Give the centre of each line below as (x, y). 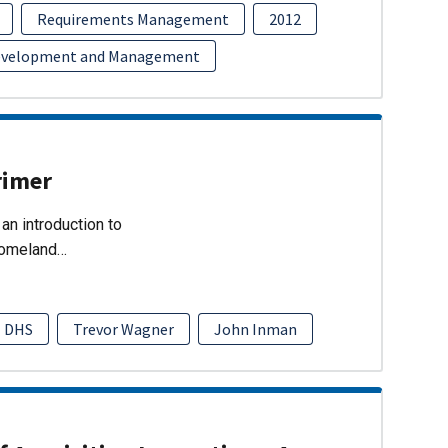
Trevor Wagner (123, 328)
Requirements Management (132, 18)
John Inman (255, 328)
